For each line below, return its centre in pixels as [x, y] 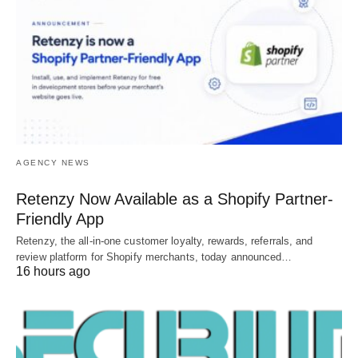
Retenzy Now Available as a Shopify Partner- [175, 199]
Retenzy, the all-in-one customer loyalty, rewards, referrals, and [165, 241]
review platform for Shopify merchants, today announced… [154, 257]
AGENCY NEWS [53, 163]
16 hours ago [53, 272]
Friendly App [60, 219]
